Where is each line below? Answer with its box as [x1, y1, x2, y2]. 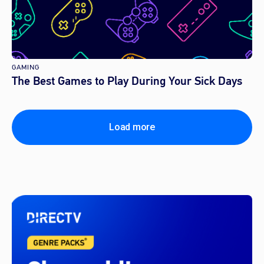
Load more [109, 121, 155, 133]
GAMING [12, 62, 39, 72]
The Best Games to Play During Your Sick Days [12, 73, 242, 89]
